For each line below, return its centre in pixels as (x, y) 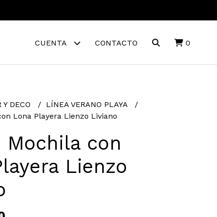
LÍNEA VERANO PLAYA (88, 104)
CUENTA (52, 43)
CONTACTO (116, 43)
